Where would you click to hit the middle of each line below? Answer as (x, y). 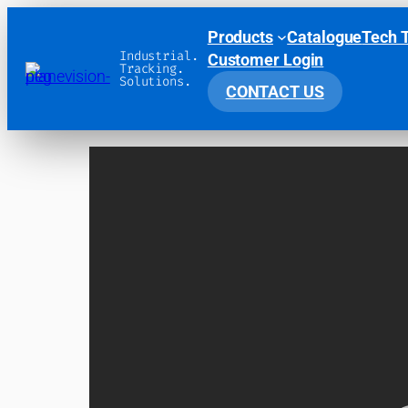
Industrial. (158, 56)
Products (240, 37)
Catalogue (325, 37)
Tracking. (151, 68)
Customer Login (265, 60)
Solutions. (155, 81)
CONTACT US (275, 92)
